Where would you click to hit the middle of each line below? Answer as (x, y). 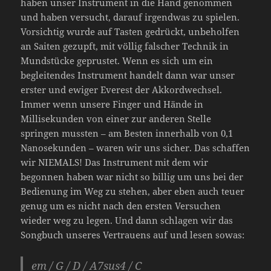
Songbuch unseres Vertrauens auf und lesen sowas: (133, 234)
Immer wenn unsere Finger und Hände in (112, 104)
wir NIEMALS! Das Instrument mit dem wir (115, 162)
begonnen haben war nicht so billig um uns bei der (132, 176)
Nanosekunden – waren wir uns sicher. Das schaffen (135, 147)
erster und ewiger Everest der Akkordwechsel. (122, 89)
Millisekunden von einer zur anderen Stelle (116, 118)
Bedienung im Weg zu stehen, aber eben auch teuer (133, 191)
